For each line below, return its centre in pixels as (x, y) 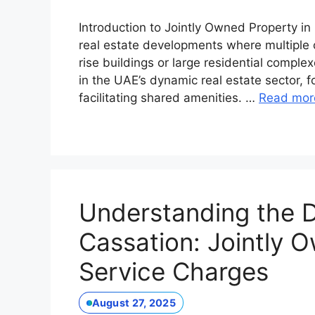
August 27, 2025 (134, 303)
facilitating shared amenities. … (169, 98)
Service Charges (174, 272)
